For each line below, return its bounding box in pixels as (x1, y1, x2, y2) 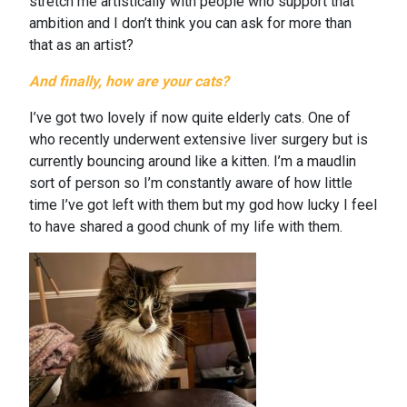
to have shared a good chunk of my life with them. (29, 218, 342, 236)
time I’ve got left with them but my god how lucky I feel (29, 196, 377, 214)
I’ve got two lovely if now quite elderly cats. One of (29, 109, 351, 127)
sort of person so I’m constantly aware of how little (29, 174, 352, 193)
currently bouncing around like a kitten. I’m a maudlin (29, 153, 356, 171)
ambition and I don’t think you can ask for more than (29, 15, 352, 33)
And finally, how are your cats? (29, 73, 233, 91)
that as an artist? (29, 36, 134, 55)
